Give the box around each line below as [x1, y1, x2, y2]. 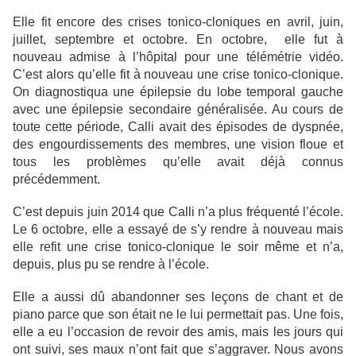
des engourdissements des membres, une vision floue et [13, 137, 343, 152]
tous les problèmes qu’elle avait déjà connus [13, 155, 343, 169]
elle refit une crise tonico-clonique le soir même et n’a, [13, 240, 343, 254]
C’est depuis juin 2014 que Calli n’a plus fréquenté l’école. [13, 205, 343, 219]
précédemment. [13, 172, 100, 187]
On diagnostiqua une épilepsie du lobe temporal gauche [13, 85, 343, 99]
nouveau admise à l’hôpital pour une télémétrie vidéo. [13, 50, 343, 64]
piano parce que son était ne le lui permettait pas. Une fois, [13, 308, 343, 322]
